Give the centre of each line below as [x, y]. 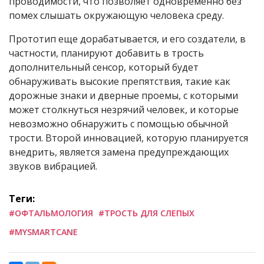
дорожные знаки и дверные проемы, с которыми [123, 96]
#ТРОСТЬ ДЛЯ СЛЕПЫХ [146, 213]
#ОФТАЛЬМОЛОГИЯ [51, 213]
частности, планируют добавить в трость [106, 53]
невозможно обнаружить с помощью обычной [118, 124]
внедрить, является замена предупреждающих [119, 152]
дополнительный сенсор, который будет [104, 67]
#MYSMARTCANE [43, 232]
